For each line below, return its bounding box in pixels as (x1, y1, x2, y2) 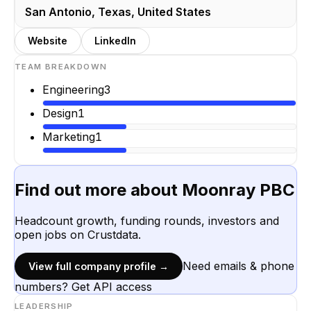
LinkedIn (94, 35, 137, 47)
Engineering (42, 83, 104, 97)
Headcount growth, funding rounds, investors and (15, 213, 279, 228)
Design (42, 106, 78, 121)
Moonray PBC (182, 179, 295, 200)
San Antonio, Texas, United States (25, 4, 212, 19)
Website (28, 35, 68, 47)
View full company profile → (28, 260, 169, 272)
